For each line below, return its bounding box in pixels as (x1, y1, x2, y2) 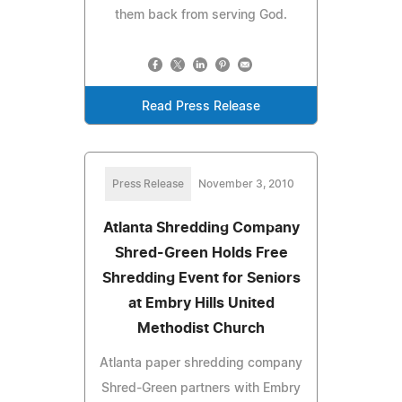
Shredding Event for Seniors (101, 270, 301, 285)
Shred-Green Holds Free (114, 245, 288, 260)
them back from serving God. (115, 8, 287, 22)
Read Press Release (142, 100, 260, 113)
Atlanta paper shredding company (100, 356, 302, 370)
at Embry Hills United (127, 295, 275, 310)
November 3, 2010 (197, 178, 294, 189)
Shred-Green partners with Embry (101, 381, 301, 395)
